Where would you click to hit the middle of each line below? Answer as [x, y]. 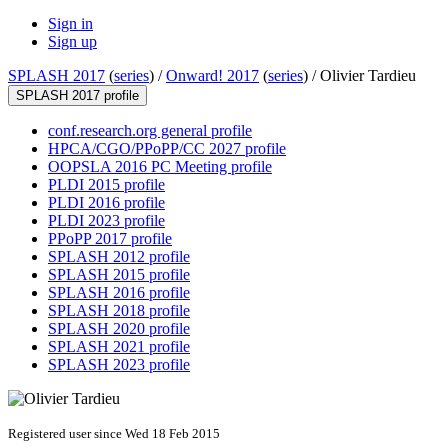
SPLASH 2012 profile [119, 257]
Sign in [70, 24]
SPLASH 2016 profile [119, 293]
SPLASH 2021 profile [119, 347]
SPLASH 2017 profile [77, 96]
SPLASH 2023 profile [119, 365]
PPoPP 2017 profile [110, 239]
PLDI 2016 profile [106, 203]
